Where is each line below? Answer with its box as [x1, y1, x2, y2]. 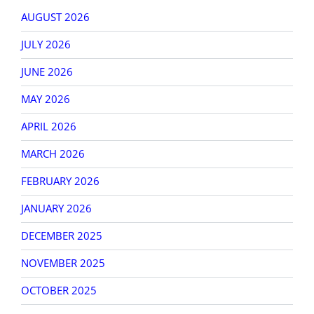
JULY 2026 [21, 37, 71, 52]
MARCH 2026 [21, 146, 85, 161]
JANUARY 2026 [21, 201, 92, 216]
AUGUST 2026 [21, 10, 90, 25]
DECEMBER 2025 [21, 228, 102, 243]
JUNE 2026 [21, 64, 73, 79]
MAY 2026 [21, 92, 70, 107]
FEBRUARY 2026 [21, 174, 100, 189]
